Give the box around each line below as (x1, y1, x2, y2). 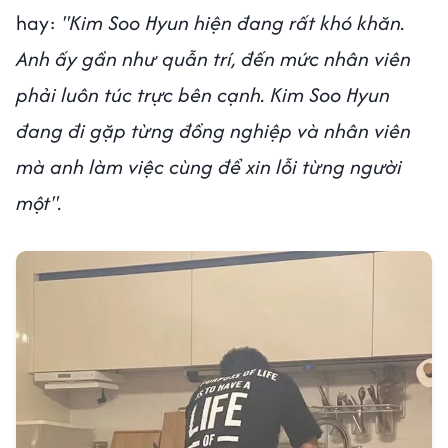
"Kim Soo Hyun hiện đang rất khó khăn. (56, 8, 405, 38)
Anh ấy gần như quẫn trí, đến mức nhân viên (16, 44, 411, 74)
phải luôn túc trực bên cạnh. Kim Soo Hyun (16, 80, 390, 110)
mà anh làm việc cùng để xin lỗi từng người (16, 152, 402, 182)
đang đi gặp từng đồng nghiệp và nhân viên (16, 116, 411, 146)
